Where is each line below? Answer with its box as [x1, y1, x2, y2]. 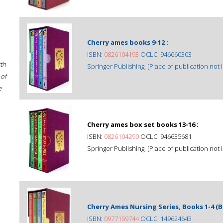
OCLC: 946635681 [139, 132, 192, 141]
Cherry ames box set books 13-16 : [87, 120, 199, 129]
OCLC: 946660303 [139, 50, 192, 59]
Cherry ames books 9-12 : [87, 38, 168, 47]
